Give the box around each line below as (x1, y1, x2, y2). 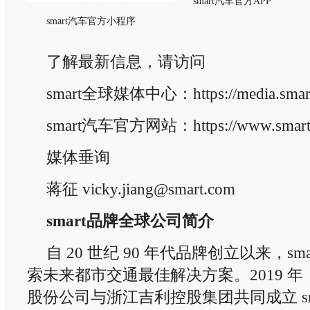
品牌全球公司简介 (86, 212, 214, 230)
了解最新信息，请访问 (46, 53, 206, 71)
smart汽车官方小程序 (46, 16, 136, 26)
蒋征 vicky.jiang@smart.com (46, 181, 235, 198)
